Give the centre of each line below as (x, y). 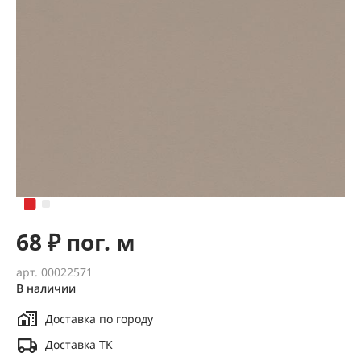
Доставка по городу (99, 319)
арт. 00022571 (54, 272)
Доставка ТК (79, 344)
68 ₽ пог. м (76, 242)
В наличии (46, 288)
